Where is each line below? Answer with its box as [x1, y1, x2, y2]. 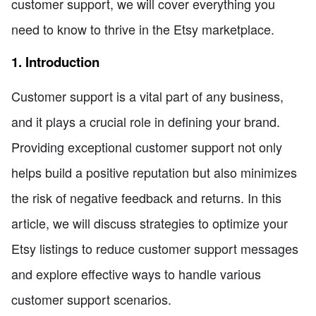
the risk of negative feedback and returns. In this [11, 188, 281, 207]
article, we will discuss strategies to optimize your [11, 213, 288, 232]
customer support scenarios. [11, 289, 171, 308]
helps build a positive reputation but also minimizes [11, 162, 297, 181]
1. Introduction [11, 52, 99, 72]
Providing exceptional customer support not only [11, 137, 282, 156]
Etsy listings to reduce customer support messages [11, 238, 298, 257]
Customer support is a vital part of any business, [11, 86, 284, 105]
